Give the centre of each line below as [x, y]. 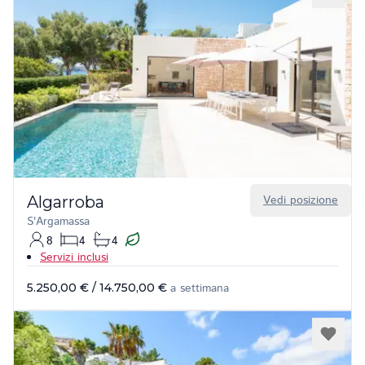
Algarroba [66, 202]
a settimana [200, 288]
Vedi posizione [301, 200]
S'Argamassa [58, 222]
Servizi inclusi [74, 257]
